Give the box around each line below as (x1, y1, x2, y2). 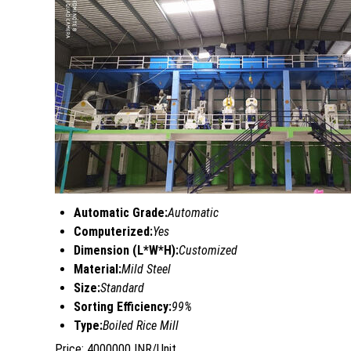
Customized (179, 242, 237, 258)
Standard (100, 280, 144, 295)
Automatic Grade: (74, 204, 168, 220)
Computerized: (74, 223, 153, 239)
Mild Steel (121, 261, 171, 277)
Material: (74, 261, 121, 277)
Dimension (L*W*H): (74, 242, 179, 258)
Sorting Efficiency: (74, 299, 172, 314)
